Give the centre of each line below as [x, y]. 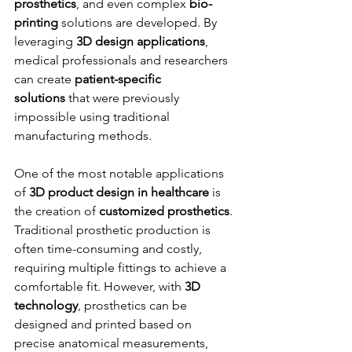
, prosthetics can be [134, 305]
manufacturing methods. [83, 135]
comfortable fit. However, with [99, 286]
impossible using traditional [93, 116]
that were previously [124, 97]
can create [44, 79]
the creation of [57, 211]
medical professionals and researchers [123, 60]
